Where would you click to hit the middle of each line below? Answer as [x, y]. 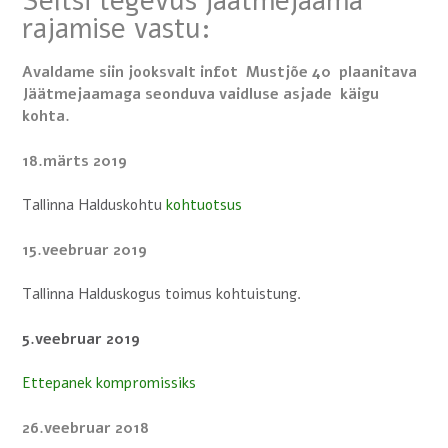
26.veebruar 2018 [85, 427]
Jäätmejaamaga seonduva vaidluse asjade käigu [200, 94]
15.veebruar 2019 [84, 249]
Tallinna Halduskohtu [94, 205]
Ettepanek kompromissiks [109, 383]
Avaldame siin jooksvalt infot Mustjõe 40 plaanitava [219, 72]
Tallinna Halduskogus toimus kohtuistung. [162, 294]
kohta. [48, 116]
